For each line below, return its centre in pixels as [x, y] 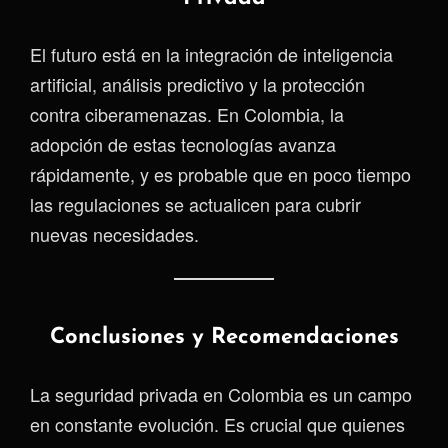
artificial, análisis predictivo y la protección [197, 84]
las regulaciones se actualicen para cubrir [195, 204]
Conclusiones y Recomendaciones [224, 337]
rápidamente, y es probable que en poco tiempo [220, 174]
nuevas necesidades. [114, 234]
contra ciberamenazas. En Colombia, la [187, 114]
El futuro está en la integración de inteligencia [211, 54]
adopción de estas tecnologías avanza [183, 144]
